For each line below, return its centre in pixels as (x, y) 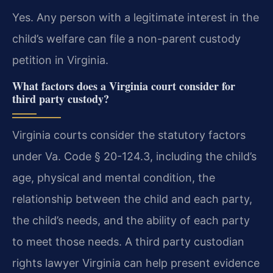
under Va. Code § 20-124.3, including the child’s (134, 156)
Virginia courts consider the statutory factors (129, 135)
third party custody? (61, 98)
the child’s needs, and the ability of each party (131, 220)
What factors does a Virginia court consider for (124, 86)
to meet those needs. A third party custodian (128, 241)
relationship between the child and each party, (132, 199)
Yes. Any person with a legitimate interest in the (136, 18)
